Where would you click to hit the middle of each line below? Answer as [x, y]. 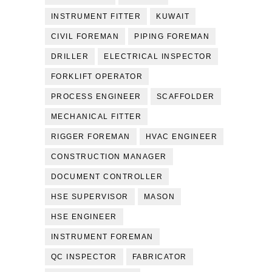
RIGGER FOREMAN [90, 137]
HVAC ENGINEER [182, 137]
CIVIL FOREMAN [85, 36]
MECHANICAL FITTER [96, 117]
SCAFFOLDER [185, 97]
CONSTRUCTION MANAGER [109, 157]
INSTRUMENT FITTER [96, 16]
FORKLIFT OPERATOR [97, 76]
